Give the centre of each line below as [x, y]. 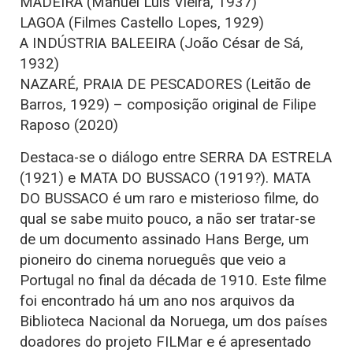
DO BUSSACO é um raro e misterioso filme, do [169, 199]
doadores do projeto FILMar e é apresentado [165, 342]
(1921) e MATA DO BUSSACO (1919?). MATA [165, 178]
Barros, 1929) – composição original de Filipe [168, 105]
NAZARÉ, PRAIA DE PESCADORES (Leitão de [165, 85]
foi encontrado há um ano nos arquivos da [157, 301]
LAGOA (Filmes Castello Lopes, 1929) [142, 23]
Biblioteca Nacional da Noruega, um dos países [174, 322]
